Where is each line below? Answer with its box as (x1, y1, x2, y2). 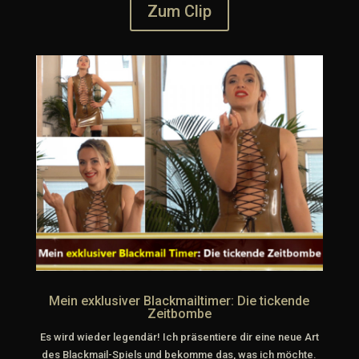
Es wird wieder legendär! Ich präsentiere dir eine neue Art (39, 330, 319, 343)
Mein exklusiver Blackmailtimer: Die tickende (49, 292, 310, 309)
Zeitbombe (147, 305, 212, 321)
